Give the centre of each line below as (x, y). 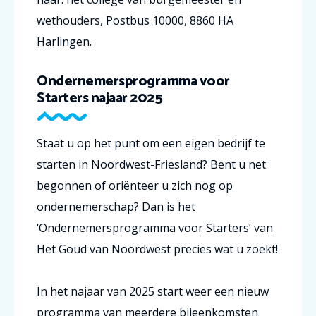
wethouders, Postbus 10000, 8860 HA (135, 20)
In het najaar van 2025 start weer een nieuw (153, 291)
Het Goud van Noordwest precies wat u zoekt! (157, 249)
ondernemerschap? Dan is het (116, 207)
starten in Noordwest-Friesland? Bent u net (151, 164)
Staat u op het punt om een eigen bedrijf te (151, 143)
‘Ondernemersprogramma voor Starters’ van (155, 228)
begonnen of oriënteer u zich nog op (135, 186)
